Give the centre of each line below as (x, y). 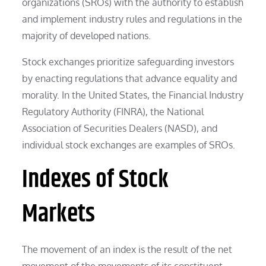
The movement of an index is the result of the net (127, 249)
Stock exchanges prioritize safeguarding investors (128, 61)
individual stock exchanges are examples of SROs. (129, 145)
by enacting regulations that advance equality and (130, 78)
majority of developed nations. (87, 35)
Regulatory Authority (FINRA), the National (113, 111)
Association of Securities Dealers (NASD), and (120, 128)
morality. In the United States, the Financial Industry (133, 95)
